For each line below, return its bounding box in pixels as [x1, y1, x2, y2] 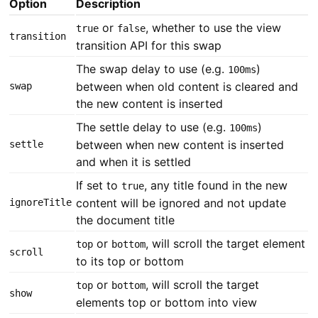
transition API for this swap [76, 38, 222, 53]
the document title [76, 213, 175, 228]
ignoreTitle [9, 197, 72, 209]
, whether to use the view [146, 21, 282, 35]
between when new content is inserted [76, 138, 285, 153]
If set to [76, 178, 122, 193]
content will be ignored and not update [76, 196, 287, 211]
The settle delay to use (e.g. [76, 120, 230, 135]
